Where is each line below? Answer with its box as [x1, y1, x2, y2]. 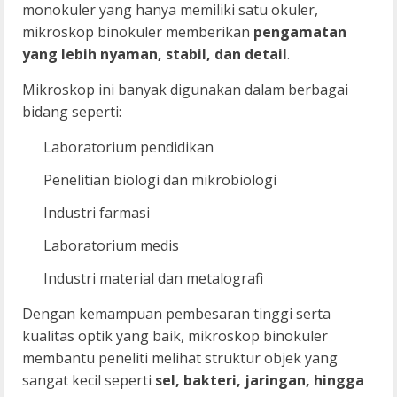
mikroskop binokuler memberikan [22, 21, 253, 42]
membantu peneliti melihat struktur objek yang [22, 347, 338, 368]
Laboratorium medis [43, 235, 179, 255]
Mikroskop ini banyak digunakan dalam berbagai [22, 79, 348, 99]
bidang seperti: [22, 101, 121, 121]
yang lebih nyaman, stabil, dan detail [22, 43, 287, 64]
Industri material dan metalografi [43, 268, 263, 288]
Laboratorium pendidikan [43, 136, 214, 157]
